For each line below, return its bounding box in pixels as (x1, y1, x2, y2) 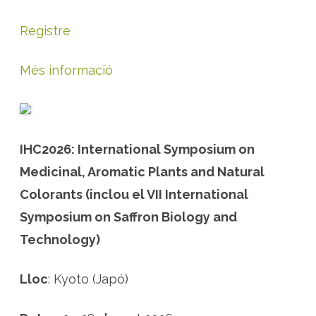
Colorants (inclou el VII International (20, 187, 248, 202)
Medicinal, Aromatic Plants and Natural (20, 164, 265, 179)
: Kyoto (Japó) (48, 272, 128, 286)
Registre (20, 23, 71, 38)
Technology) (20, 232, 100, 247)
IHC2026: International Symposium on (20, 142, 255, 157)
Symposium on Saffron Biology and (20, 209, 237, 224)
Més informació (20, 63, 113, 78)
